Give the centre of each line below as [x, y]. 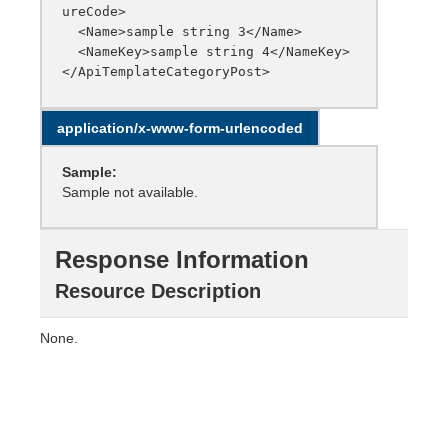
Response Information [182, 260]
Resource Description [158, 291]
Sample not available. [130, 192]
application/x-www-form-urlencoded [180, 128]
